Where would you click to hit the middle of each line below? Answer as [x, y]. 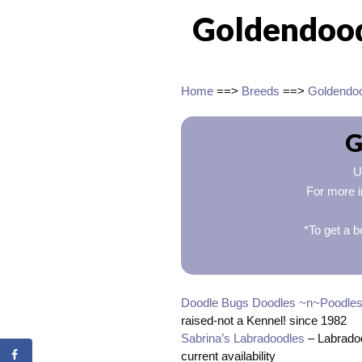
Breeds [261, 91]
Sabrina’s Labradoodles [243, 338]
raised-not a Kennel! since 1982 [264, 320]
